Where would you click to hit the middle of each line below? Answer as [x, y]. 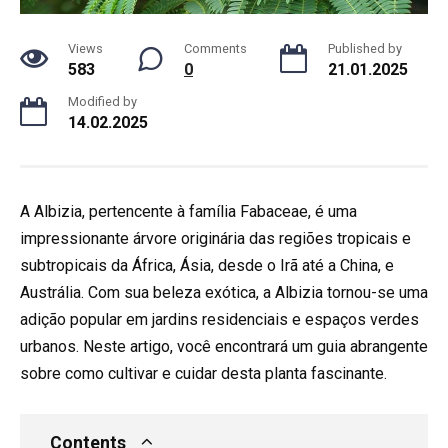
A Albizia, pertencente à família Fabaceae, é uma [188, 211]
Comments [215, 48]
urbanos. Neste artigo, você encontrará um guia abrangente [224, 346]
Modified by [102, 101]
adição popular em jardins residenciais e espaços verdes [219, 319]
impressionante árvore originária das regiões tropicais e [215, 238]
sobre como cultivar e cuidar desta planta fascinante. [203, 373]
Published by [365, 48]
